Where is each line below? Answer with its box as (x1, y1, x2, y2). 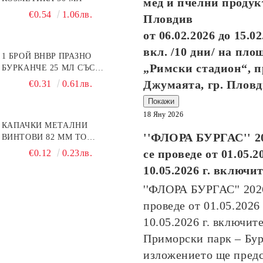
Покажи (148, 97, 174, 106)
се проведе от (143, 147, 221, 160)
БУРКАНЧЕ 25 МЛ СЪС (1, 63, 95, 72)
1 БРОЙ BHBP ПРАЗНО (1, 52, 92, 60)
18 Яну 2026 (143, 110, 184, 119)
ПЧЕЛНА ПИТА (1, 144, 64, 153)
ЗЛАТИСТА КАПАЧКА (1, 75, 89, 84)
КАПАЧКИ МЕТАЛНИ (1, 121, 88, 130)
